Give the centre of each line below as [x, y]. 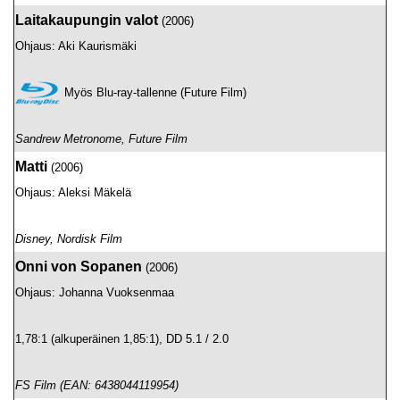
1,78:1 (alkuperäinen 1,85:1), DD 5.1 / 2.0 [122, 339]
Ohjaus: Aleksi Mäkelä [73, 192]
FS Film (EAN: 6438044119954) [97, 385]
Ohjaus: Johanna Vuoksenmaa [95, 292]
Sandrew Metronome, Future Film [101, 139]
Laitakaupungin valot [87, 20]
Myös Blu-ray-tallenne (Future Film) [155, 92]
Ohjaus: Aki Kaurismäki [76, 46]
